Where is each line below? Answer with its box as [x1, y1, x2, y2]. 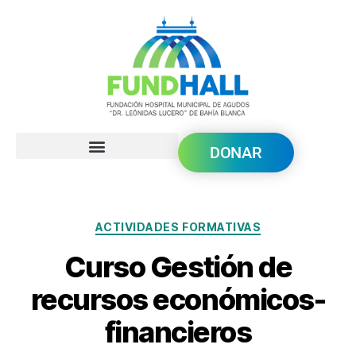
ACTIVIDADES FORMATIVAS [95, 220, 261, 234]
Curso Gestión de [64, 249, 292, 284]
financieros [104, 314, 252, 350]
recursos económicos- [30, 281, 326, 317]
